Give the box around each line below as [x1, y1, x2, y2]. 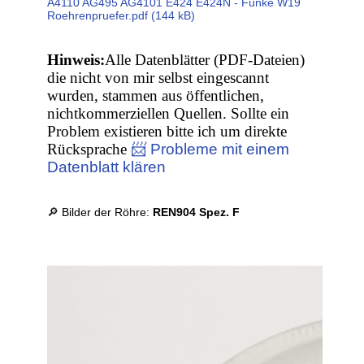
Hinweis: [47, 51, 106, 69]
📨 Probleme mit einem [131, 141, 290, 158]
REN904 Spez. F [153, 206, 240, 219]
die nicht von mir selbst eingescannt [47, 69, 270, 87]
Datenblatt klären [47, 158, 167, 176]
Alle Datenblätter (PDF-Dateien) [105, 51, 305, 69]
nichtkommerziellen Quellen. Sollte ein [47, 105, 290, 123]
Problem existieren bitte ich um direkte [47, 123, 288, 141]
